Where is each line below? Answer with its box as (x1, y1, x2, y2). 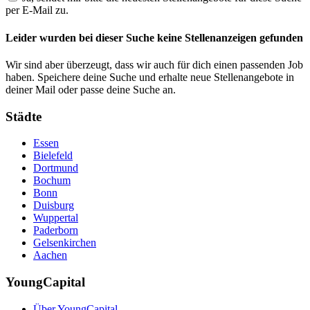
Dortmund (33, 162, 78, 174)
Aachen (33, 249, 67, 262)
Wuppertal (33, 212, 78, 224)
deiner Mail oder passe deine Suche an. (6, 83, 176, 95)
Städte (6, 109, 42, 124)
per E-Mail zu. (6, 4, 69, 17)
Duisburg (33, 199, 74, 212)
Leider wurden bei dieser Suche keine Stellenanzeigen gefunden (6, 31, 303, 44)
